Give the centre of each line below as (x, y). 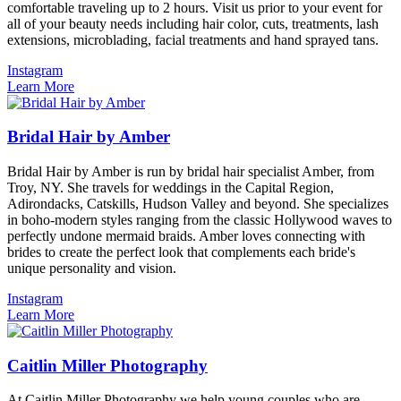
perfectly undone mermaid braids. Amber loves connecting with (186, 236)
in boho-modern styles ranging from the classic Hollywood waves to (200, 220)
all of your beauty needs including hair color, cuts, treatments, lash (193, 23)
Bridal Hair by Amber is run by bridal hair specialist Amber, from (191, 171)
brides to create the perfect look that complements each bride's (181, 252)
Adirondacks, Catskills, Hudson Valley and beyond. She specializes (198, 204)
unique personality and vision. (92, 268)
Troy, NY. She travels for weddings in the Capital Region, (171, 188)
